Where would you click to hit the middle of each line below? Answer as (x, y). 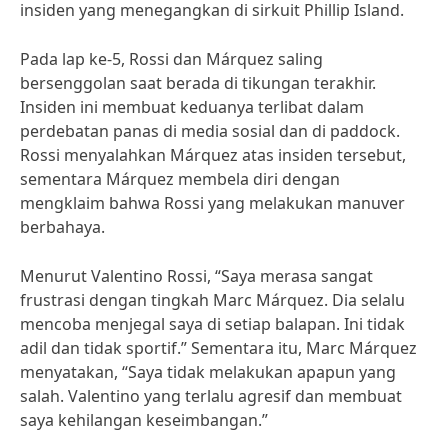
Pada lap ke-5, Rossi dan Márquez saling (171, 59)
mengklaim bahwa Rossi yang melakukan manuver (212, 203)
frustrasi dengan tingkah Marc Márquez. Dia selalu (212, 300)
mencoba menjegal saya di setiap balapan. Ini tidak (212, 324)
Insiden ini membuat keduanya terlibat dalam (192, 107)
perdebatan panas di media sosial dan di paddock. (210, 131)
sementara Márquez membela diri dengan (180, 179)
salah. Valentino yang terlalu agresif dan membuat (211, 396)
